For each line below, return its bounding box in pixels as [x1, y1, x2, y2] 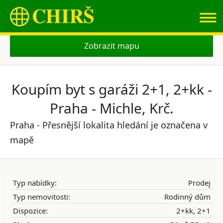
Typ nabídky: [13, 178, 57, 188]
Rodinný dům [164, 192, 211, 202]
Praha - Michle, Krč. [49, 99, 174, 117]
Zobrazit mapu [84, 40, 139, 51]
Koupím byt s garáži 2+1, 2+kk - [11, 80, 212, 99]
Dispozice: [13, 206, 48, 216]
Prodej [188, 178, 211, 188]
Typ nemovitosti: [13, 192, 70, 202]
